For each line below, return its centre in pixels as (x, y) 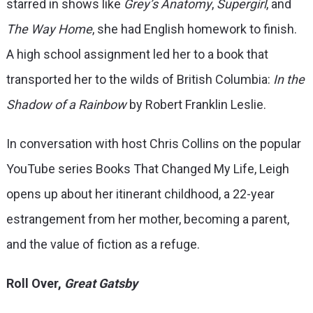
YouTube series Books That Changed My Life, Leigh (147, 168)
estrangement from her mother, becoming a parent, (147, 219)
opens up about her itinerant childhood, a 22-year (140, 194)
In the (289, 79)
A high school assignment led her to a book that (137, 54)
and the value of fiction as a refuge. (104, 244)
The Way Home (49, 29)
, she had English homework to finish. (194, 29)
